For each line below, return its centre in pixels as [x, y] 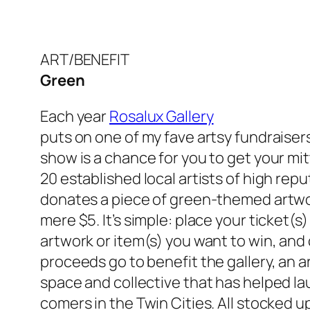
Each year [75, 117]
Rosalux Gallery [162, 117]
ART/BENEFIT [85, 60]
